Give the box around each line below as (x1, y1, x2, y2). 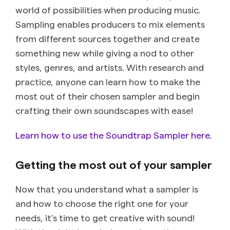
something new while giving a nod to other (15, 47, 194, 59)
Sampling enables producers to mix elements (15, 18, 205, 30)
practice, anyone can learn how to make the (15, 76, 200, 87)
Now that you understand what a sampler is (15, 183, 198, 195)
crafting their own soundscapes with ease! (15, 105, 193, 116)
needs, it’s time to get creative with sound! (15, 212, 195, 223)
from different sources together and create (15, 33, 200, 44)
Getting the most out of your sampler (15, 158, 212, 171)
